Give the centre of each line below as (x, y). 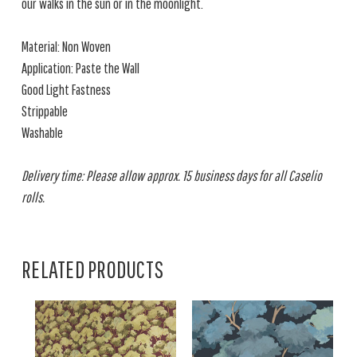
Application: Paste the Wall (80, 68)
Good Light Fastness (66, 90)
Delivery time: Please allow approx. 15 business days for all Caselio (172, 176)
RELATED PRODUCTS (92, 269)
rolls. (33, 197)
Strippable (45, 111)
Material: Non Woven (66, 47)
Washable (42, 133)
